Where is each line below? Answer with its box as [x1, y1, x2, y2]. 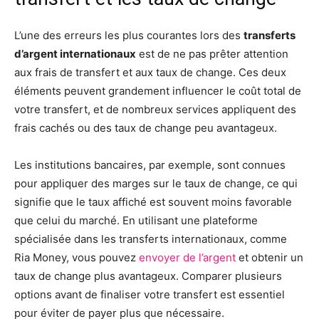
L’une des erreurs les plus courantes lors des [14, 28, 244, 42]
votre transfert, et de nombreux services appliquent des [14, 103, 296, 116]
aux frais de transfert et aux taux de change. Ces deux [14, 66, 286, 79]
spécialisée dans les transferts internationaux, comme [14, 232, 287, 246]
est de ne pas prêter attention [136, 47, 288, 61]
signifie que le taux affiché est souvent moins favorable [14, 195, 292, 209]
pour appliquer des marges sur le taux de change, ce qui [14, 177, 298, 190]
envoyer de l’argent [139, 251, 236, 264]
